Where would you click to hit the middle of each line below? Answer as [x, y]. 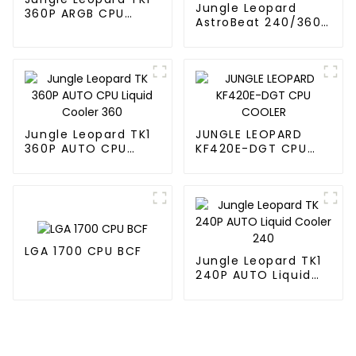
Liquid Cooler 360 [82, 163]
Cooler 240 [232, 289]
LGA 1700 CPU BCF [83, 251]
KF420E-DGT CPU [251, 148]
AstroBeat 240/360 [258, 22]
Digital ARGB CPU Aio [263, 36]
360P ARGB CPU [74, 14]
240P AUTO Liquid [253, 275]
